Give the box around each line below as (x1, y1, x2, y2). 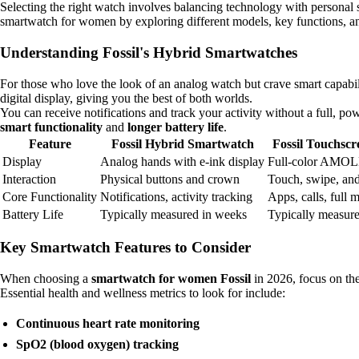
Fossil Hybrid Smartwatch (111, 136, 254, 151)
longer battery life (127, 119, 224, 134)
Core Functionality (2, 189, 97, 204)
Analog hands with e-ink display (100, 154, 264, 168)
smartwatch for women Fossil (91, 272, 251, 286)
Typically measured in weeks (100, 207, 247, 221)
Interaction (2, 171, 56, 186)
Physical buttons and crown (100, 171, 240, 186)
